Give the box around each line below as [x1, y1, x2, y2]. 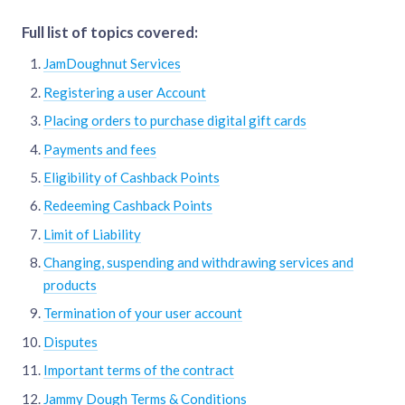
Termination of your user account [43, 305, 242, 322]
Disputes [43, 333, 98, 350]
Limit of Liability [43, 225, 141, 242]
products [43, 277, 97, 294]
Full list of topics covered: [22, 23, 198, 42]
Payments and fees [43, 140, 156, 157]
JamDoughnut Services [43, 55, 181, 72]
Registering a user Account [43, 83, 206, 100]
